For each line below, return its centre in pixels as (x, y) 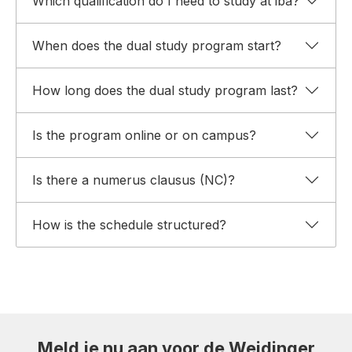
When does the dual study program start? (157, 46)
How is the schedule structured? (129, 225)
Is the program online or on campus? (144, 136)
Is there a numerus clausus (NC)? (134, 180)
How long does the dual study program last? (165, 91)
